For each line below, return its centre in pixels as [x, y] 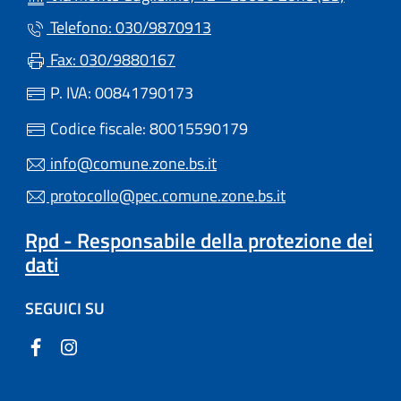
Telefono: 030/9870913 [129, 27]
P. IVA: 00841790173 [120, 92]
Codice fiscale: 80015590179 [147, 128]
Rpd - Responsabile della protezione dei [199, 240]
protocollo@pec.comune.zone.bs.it [166, 195]
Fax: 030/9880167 [111, 59]
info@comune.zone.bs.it [132, 163]
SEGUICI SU [65, 309]
